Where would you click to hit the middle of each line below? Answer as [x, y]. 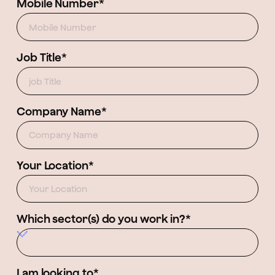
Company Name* [62, 111]
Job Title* [42, 58]
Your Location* [55, 165]
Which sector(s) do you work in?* [104, 219]
